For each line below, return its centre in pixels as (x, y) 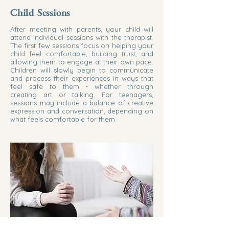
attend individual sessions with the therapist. (82, 37)
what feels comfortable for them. (63, 119)
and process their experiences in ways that (82, 78)
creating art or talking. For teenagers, (82, 95)
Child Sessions (40, 12)
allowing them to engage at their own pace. (82, 62)
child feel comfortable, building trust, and (82, 54)
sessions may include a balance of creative (82, 103)
